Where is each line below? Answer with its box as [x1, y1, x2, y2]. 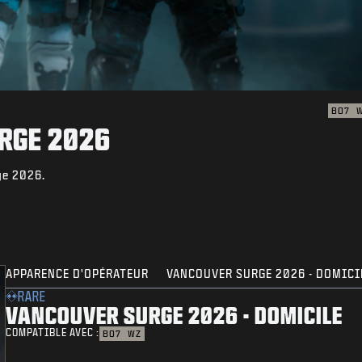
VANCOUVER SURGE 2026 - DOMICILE [6, 302, 343, 328]
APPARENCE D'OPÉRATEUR [6, 267, 149, 280]
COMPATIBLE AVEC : [6, 327, 100, 339]
